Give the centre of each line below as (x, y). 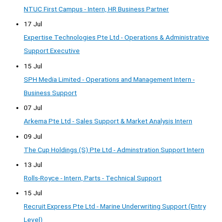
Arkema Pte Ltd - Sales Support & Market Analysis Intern (108, 121)
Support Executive (52, 51)
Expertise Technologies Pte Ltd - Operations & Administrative (116, 37)
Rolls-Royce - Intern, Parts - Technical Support (93, 178)
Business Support (50, 92)
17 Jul (33, 24)
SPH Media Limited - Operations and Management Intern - (109, 79)
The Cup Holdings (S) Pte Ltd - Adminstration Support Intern (114, 149)
